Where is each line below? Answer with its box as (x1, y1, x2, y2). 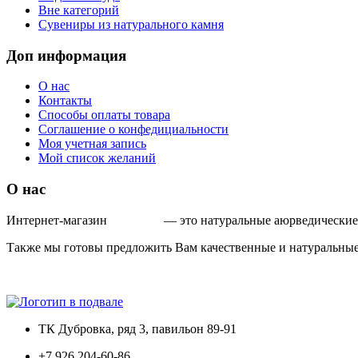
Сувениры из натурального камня (38, 18, 224, 31)
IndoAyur (110, 213, 161, 227)
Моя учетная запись (38, 137, 146, 151)
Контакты (38, 93, 92, 108)
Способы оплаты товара (38, 108, 170, 122)
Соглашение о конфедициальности (38, 122, 229, 137)
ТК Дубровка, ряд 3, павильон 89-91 (38, 321, 237, 336)
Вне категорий (38, 3, 119, 17)
